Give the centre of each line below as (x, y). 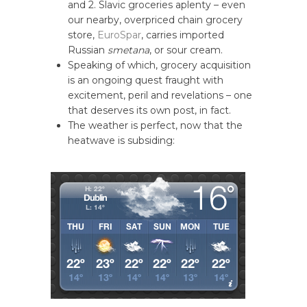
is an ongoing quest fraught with (146, 81)
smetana (128, 50)
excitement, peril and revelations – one (160, 96)
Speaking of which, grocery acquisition (159, 65)
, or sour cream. (186, 50)
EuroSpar (119, 35)
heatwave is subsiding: (121, 141)
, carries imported (183, 35)
